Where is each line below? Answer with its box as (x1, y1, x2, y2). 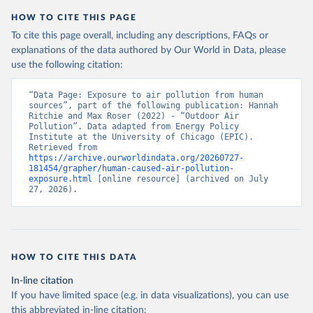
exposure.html (29, 174, 92, 184)
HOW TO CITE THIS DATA (11, 253, 138, 261)
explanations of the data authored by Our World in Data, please (11, 45, 286, 55)
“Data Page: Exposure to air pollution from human (29, 90, 263, 100)
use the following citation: (11, 60, 123, 70)
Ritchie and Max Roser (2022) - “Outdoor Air (29, 111, 239, 121)
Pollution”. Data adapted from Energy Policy (29, 122, 239, 131)
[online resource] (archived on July (92, 174, 268, 184)
